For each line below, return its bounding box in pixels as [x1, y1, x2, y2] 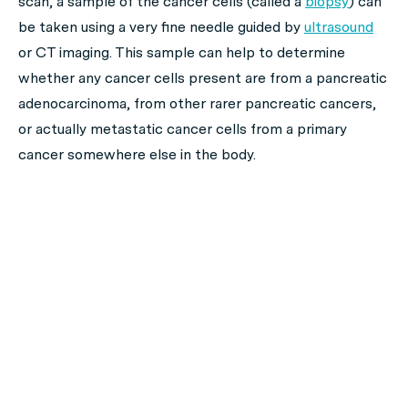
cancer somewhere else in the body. [18, 146, 256, 163]
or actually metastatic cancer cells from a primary [18, 120, 347, 138]
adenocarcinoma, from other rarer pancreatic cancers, [18, 95, 376, 112]
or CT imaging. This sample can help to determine [18, 44, 345, 61]
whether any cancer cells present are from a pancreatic [18, 69, 387, 87]
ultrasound [304, 18, 373, 36]
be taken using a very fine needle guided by [18, 18, 304, 36]
